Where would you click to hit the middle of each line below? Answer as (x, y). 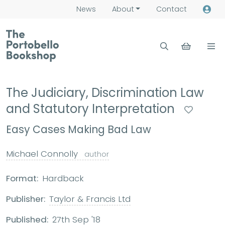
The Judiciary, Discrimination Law (105, 93)
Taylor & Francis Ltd (90, 199)
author (97, 154)
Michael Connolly (43, 154)
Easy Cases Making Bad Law (79, 130)
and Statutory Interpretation (92, 109)
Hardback (63, 178)
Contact (171, 9)
